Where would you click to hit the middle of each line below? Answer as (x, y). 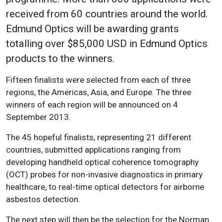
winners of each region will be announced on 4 (92, 105)
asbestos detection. (43, 199)
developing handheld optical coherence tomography (102, 162)
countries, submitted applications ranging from (93, 150)
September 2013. (38, 117)
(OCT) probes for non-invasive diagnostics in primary (104, 175)
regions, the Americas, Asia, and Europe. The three (99, 92)
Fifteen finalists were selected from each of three (98, 80)
